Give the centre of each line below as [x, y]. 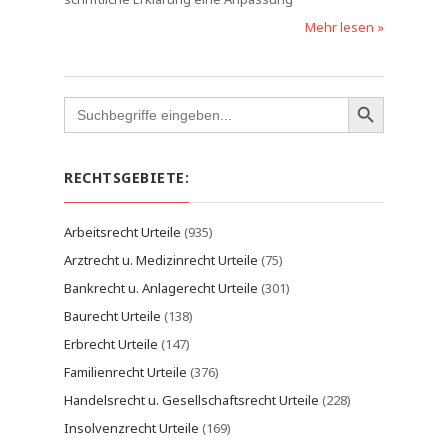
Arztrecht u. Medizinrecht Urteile [161, 260]
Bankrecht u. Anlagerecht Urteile [161, 288]
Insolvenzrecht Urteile [131, 428]
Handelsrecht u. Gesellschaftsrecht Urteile [191, 400]
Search [84, 102]
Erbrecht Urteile [111, 344]
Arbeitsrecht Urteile [122, 232]
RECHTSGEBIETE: [126, 177]
